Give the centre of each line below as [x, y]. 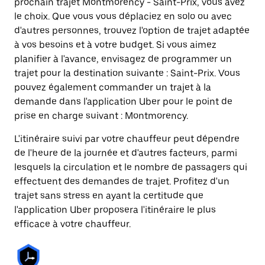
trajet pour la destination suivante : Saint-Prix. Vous [127, 73]
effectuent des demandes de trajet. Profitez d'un [122, 181]
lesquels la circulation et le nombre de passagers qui [131, 167]
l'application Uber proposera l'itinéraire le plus [115, 210]
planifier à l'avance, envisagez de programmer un [123, 59]
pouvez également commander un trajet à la [113, 87]
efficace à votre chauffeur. [72, 224]
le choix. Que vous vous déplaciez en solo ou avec [123, 16]
